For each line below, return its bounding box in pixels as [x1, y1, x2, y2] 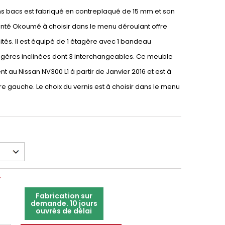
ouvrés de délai [36, 206, 92, 216]
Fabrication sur [35, 191, 92, 201]
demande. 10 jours [30, 198, 97, 208]
